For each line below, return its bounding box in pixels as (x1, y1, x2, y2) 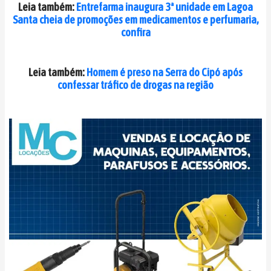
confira (120, 25, 151, 39)
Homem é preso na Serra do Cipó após (87, 65, 243, 79)
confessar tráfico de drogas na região (57, 78, 214, 91)
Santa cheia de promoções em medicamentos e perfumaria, (12, 13, 259, 26)
